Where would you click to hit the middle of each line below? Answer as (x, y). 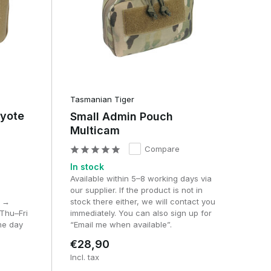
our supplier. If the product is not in (136, 190)
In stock (87, 166)
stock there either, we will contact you (142, 201)
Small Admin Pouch (121, 116)
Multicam (95, 130)
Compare (162, 149)
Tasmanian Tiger (102, 99)
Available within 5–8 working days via (141, 178)
